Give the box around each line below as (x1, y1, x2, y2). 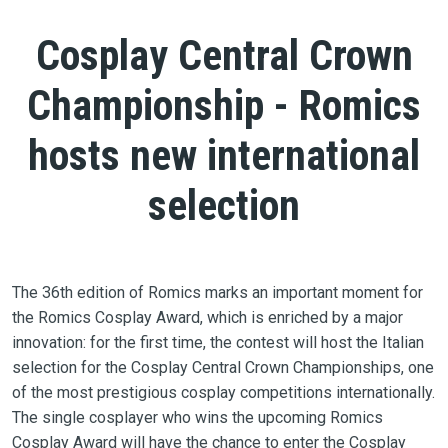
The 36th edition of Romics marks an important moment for (11, 282, 423, 302)
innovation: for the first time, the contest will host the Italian (11, 332, 424, 352)
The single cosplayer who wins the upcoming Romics (11, 407, 383, 427)
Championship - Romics (27, 80, 421, 130)
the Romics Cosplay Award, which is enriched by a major (11, 307, 403, 327)
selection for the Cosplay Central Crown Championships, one (11, 357, 434, 377)
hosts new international (28, 130, 420, 180)
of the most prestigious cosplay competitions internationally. (11, 382, 435, 402)
